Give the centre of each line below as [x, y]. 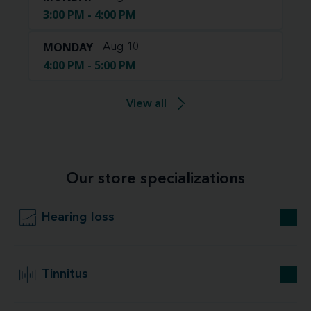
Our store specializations [155, 179]
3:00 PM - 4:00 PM [90, 15]
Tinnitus [65, 274]
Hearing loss [78, 217]
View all [146, 104]
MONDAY [68, 47]
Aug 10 [121, 47]
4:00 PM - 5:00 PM [90, 65]
